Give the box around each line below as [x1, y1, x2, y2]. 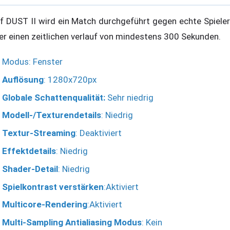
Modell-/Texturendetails [2, 110, 101, 121]
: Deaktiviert [75, 128, 122, 139]
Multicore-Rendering [2, 199, 87, 210]
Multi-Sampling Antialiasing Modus [2, 217, 142, 228]
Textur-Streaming [2, 128, 75, 139]
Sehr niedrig [105, 92, 154, 103]
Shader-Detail [2, 163, 58, 174]
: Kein [142, 217, 162, 228]
